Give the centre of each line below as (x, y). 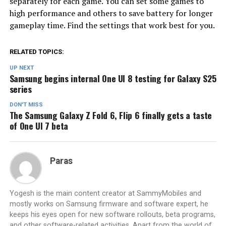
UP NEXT (21, 68)
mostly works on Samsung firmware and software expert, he (109, 204)
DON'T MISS (26, 104)
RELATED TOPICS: (37, 51)
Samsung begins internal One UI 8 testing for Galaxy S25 (113, 78)
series (20, 89)
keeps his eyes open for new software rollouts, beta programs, (112, 214)
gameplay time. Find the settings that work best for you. (112, 25)
